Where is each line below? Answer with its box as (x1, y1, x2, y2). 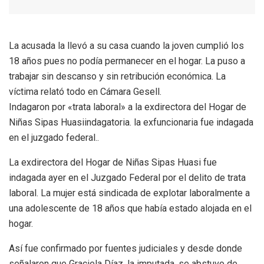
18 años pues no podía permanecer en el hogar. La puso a (9, 55, 245, 67)
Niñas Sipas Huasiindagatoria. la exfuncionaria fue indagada (9, 116, 253, 128)
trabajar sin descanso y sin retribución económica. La (9, 70, 226, 82)
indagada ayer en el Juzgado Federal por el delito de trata (9, 171, 246, 183)
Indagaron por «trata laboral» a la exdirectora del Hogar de (9, 101, 246, 113)
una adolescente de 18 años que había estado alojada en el (9, 202, 252, 214)
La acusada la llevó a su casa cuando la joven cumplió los (9, 39, 244, 51)
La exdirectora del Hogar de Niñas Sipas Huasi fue (9, 156, 217, 168)
